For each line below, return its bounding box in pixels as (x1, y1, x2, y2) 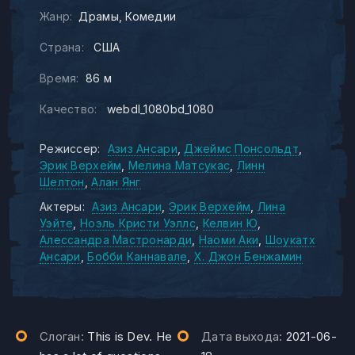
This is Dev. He (83, 329, 173, 344)
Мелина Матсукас (128, 158, 231, 172)
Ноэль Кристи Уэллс (79, 216, 197, 230)
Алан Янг (91, 175, 141, 189)
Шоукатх (265, 233, 315, 246)
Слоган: (40, 329, 84, 344)
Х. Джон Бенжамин (194, 250, 303, 263)
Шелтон (40, 175, 85, 189)
